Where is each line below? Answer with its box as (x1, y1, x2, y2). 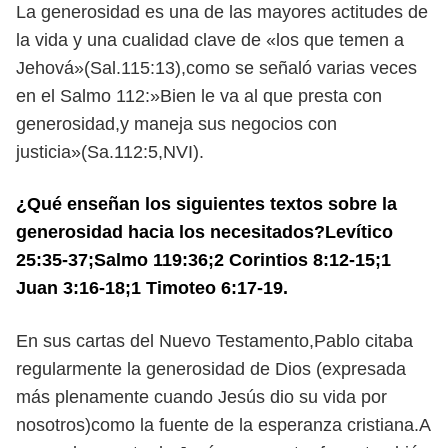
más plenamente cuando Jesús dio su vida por (16, 387, 387, 407)
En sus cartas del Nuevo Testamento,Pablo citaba (16, 331, 413, 351)
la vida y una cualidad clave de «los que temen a (16, 30, 404, 50)
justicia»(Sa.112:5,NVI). (16, 142, 204, 162)
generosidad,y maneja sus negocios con (16, 114, 337, 134)
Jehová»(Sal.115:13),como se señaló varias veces (16, 58, 417, 78)
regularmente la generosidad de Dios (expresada (16, 359, 406, 379)
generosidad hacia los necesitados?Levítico (16, 222, 393, 242)
